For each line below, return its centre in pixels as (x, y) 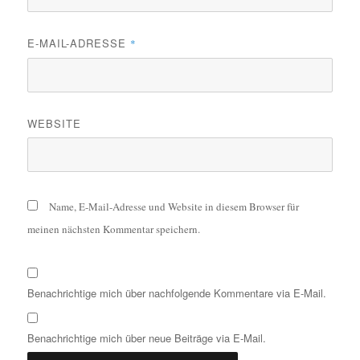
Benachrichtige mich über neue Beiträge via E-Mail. (147, 338)
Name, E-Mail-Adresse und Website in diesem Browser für (174, 207)
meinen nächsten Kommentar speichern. (114, 229)
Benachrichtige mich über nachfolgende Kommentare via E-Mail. (177, 293)
